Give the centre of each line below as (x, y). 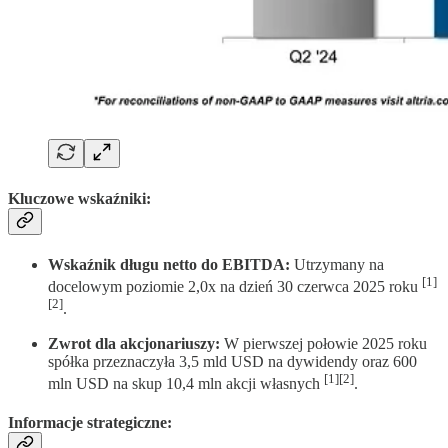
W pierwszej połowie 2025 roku (323, 343)
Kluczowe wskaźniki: (79, 198)
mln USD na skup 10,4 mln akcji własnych (186, 383)
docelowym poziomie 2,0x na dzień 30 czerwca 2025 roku (235, 287)
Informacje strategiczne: (90, 423)
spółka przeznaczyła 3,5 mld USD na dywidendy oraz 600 (232, 361)
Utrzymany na (337, 264)
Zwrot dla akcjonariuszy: (134, 343)
